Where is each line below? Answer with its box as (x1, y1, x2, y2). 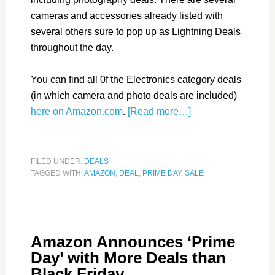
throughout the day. (30, 42, 114, 53)
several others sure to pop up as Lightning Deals (30, 26, 241, 37)
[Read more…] (127, 106, 191, 117)
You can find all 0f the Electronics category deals (30, 74, 241, 85)
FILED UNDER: (30, 157, 84, 166)
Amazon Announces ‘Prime (30, 233, 235, 252)
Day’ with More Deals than (30, 249, 226, 268)
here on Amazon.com (30, 106, 123, 117)
